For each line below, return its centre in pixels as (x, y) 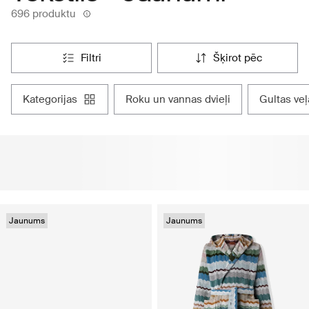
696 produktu (43, 14)
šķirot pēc (241, 58)
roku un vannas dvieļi (181, 100)
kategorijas (53, 100)
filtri (94, 58)
